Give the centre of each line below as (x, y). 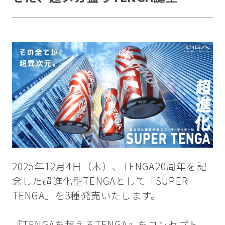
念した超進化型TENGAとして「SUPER (100, 181)
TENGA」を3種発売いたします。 (86, 196)
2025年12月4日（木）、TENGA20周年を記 (109, 166)
